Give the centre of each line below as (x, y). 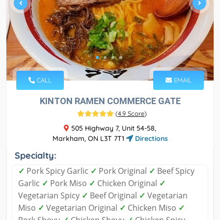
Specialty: (36, 156)
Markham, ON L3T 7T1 (89, 139)
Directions (150, 139)
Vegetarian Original (82, 208)
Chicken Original (127, 183)
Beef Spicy (175, 171)
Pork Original (123, 171)
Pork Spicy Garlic (57, 171)
